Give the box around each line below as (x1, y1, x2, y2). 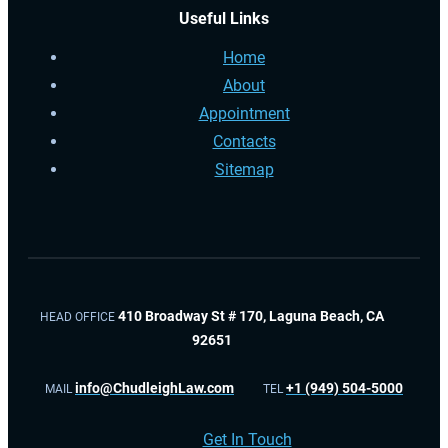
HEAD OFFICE (39, 310, 118, 325)
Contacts (212, 132, 276, 152)
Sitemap (214, 160, 274, 180)
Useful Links (179, 9, 269, 29)
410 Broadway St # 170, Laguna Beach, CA (117, 308, 384, 325)
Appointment (198, 104, 290, 124)
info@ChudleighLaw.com (75, 380, 234, 397)
